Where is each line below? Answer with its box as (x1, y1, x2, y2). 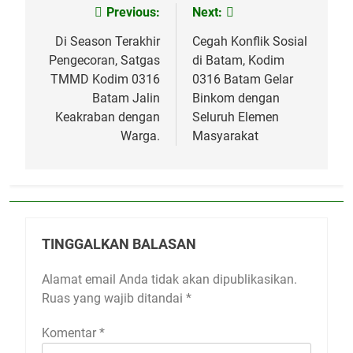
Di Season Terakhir (55, 33, 160, 49)
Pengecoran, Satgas (49, 52, 160, 68)
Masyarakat (192, 128, 258, 143)
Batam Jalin (92, 90, 160, 106)
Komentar (42, 325, 99, 340)
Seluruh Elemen (192, 109, 279, 124)
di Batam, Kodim (192, 52, 284, 68)
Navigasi (40, 5, 113, 28)
